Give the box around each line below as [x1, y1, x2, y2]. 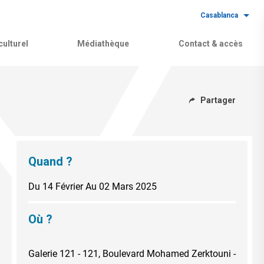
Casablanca [200, 11, 238, 19]
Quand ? [28, 154, 72, 169]
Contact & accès [178, 39, 243, 48]
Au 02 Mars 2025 [85, 180, 157, 192]
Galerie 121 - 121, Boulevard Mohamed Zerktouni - [28, 247, 236, 259]
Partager [200, 95, 236, 105]
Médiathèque [77, 39, 130, 48]
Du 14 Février [28, 180, 83, 192]
